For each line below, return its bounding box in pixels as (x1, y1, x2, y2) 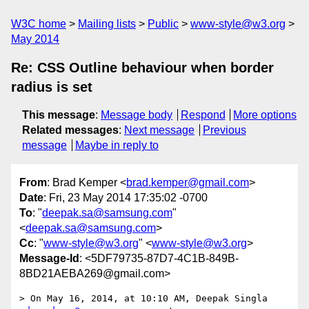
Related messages (22, 124, 119, 136)
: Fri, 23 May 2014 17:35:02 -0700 (43, 192, 208, 204)
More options (233, 109, 297, 121)
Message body (101, 109, 172, 121)
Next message (124, 124, 195, 136)
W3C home (11, 18, 66, 30)
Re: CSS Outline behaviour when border (11, 60, 274, 75)
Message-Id (19, 252, 79, 265)
